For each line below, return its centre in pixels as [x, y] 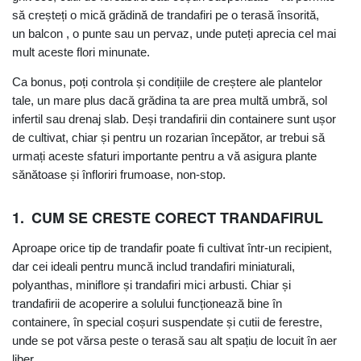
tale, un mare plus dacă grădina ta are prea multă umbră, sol [170, 100]
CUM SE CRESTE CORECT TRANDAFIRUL [177, 218]
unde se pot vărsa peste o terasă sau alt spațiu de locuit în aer [174, 341]
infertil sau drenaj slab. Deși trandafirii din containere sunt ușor [174, 118]
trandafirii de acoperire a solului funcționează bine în [147, 304]
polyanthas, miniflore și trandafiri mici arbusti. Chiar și [151, 285]
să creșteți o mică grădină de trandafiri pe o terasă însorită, [166, 15]
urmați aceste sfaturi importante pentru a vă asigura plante [164, 156]
